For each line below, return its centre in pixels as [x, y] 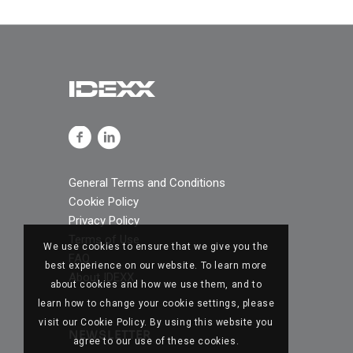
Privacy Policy [104, 220]
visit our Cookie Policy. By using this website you [156, 323]
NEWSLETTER [110, 334]
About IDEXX [101, 277]
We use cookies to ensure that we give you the [156, 247]
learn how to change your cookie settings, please [156, 304]
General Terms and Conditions [147, 182]
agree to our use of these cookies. [156, 342]
